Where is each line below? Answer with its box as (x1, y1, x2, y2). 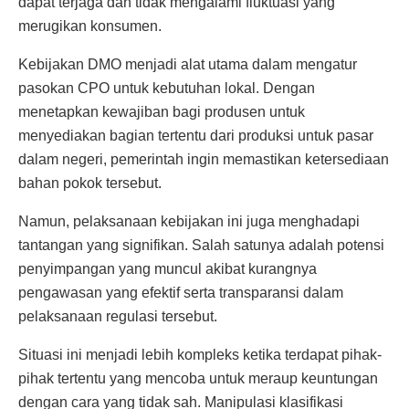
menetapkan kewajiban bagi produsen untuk (18, 103, 305, 120)
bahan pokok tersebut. (18, 174, 162, 191)
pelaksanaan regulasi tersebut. (18, 308, 217, 324)
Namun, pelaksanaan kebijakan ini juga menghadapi (18, 213, 360, 229)
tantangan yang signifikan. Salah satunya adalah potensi (18, 236, 384, 253)
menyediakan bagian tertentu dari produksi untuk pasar (18, 127, 373, 143)
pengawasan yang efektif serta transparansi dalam (18, 284, 343, 300)
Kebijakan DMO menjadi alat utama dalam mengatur (18, 56, 357, 72)
